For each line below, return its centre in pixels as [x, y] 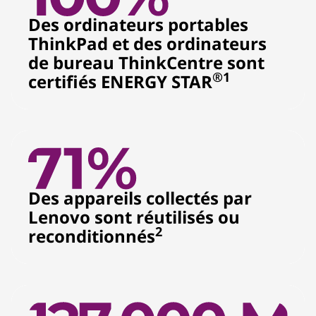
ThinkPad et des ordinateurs [147, 43]
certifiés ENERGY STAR [120, 81]
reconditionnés [92, 236]
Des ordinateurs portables [138, 24]
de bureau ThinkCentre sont [146, 62]
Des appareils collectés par [140, 198]
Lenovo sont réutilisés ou [134, 217]
